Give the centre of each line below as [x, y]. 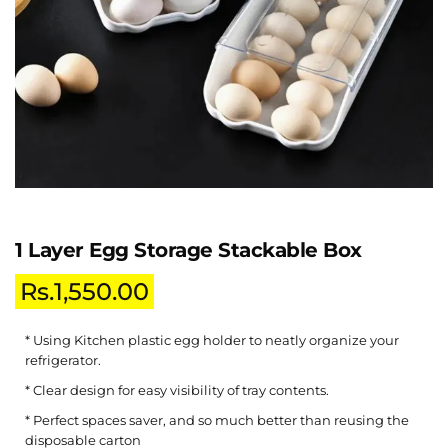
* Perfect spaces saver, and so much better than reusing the [217, 420]
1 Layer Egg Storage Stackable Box [188, 250]
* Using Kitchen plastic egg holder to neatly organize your [212, 340]
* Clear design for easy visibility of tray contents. [177, 390]
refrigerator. [63, 360]
